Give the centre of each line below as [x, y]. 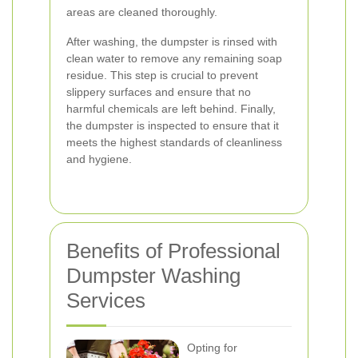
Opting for [212, 348]
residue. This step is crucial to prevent [162, 75]
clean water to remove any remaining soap [174, 58]
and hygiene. [99, 159]
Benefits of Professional [173, 251]
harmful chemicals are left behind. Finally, [171, 109]
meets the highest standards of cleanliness [174, 142]
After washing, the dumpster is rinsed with [172, 42]
